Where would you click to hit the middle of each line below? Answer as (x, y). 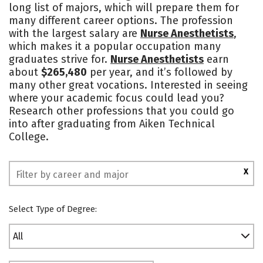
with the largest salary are (75, 33)
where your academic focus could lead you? (117, 98)
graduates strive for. (60, 59)
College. (29, 137)
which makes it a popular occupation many (115, 46)
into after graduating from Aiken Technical (112, 124)
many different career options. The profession (121, 21)
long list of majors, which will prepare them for (124, 8)
